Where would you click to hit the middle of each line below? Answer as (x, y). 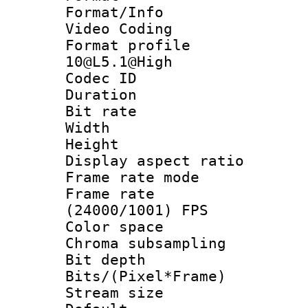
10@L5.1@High (119, 62)
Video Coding (119, 29)
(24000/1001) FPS (137, 210)
